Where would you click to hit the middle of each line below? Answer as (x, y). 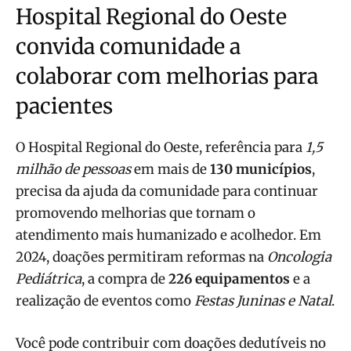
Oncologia (299, 257)
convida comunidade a (128, 47)
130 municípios (261, 170)
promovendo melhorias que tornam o (136, 213)
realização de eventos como (105, 301)
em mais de (170, 170)
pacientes (64, 106)
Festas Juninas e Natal (263, 301)
